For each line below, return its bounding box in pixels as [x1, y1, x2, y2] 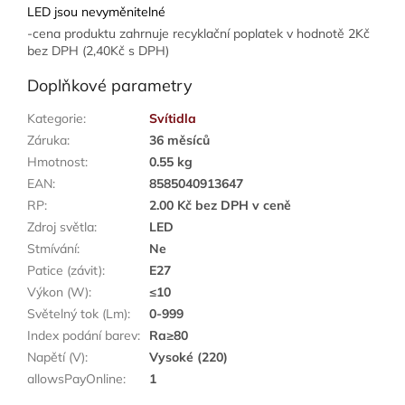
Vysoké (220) [149, 349, 228, 366]
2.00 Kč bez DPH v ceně [149, 197, 291, 214]
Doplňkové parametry [27, 75, 193, 97]
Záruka [27, 132, 67, 149]
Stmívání [27, 240, 77, 258]
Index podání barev [27, 327, 137, 344]
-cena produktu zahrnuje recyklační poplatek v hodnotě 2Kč [27, 25, 370, 42]
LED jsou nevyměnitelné [27, 4, 165, 21]
